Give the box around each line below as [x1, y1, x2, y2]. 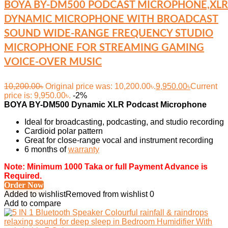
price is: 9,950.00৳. [4, 91, 71, 100]
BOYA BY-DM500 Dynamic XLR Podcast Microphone [4, 100, 207, 109]
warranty [68, 145, 99, 154]
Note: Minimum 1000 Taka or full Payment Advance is [4, 162, 208, 171]
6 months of [24, 145, 68, 154]
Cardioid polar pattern [24, 127, 103, 135]
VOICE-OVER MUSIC [4, 57, 102, 67]
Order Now [4, 181, 44, 189]
